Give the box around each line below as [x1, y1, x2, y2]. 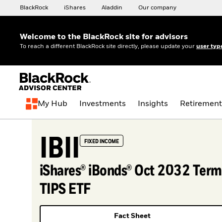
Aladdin [102, 5, 122, 11]
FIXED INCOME [84, 137, 119, 145]
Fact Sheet [113, 212, 151, 220]
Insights [138, 100, 168, 108]
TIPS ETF [39, 179, 91, 198]
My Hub [38, 100, 67, 108]
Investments [79, 100, 126, 108]
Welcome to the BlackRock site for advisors [20, 33, 188, 41]
